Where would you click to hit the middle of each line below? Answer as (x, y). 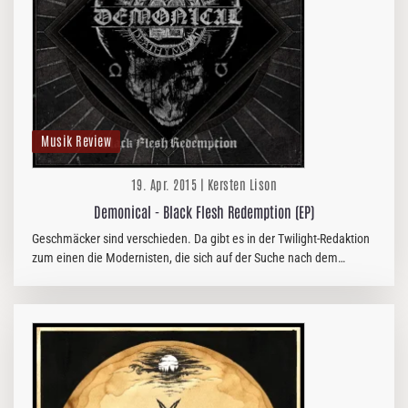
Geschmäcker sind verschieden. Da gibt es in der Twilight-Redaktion (201, 239)
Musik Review (76, 140)
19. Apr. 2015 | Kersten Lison (204, 184)
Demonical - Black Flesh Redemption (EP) (204, 211)
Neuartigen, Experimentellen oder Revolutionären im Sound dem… (197, 277)
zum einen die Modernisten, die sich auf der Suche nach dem (185, 258)
